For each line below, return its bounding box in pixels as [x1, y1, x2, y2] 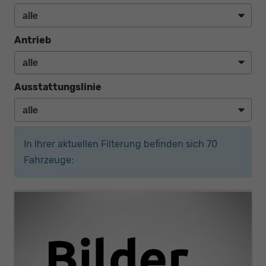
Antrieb [14, 34, 51, 46]
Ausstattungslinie [14, 81, 102, 93]
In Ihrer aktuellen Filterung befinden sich [24, 138, 207, 150]
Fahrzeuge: [24, 154, 74, 166]
